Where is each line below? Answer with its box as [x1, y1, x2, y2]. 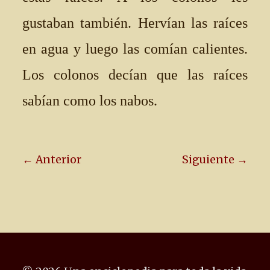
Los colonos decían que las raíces [22, 67, 248, 83]
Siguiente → [182, 153, 248, 166]
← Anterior [22, 153, 81, 166]
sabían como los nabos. [22, 93, 157, 108]
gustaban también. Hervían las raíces [22, 15, 248, 31]
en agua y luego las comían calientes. [22, 41, 248, 57]
